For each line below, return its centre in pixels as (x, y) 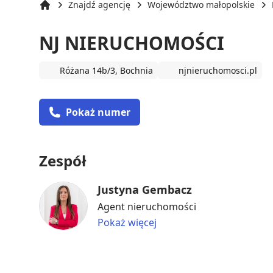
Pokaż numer (98, 112)
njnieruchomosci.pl (218, 70)
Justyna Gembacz (145, 189)
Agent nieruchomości (147, 206)
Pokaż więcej (127, 222)
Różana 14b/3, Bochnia (106, 70)
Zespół (62, 160)
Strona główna (68, 16)
